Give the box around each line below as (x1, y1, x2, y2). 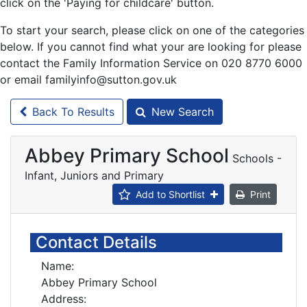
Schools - (232, 151, 282, 165)
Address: (41, 292, 86, 306)
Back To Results (32, 105, 114, 119)
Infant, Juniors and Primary (25, 169, 164, 182)
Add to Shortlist (136, 188, 205, 200)
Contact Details (36, 232, 157, 252)
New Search (151, 105, 214, 119)
